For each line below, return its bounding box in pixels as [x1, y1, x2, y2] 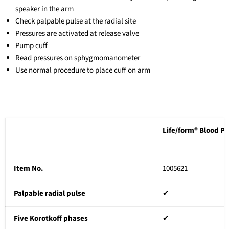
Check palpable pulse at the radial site [15, 16, 136, 27]
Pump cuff [15, 40, 48, 51]
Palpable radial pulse [14, 188, 85, 199]
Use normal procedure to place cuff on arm [15, 65, 150, 76]
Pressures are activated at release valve [15, 28, 139, 39]
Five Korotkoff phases [14, 213, 88, 224]
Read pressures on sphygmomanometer [15, 53, 140, 63]
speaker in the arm [15, 4, 74, 14]
